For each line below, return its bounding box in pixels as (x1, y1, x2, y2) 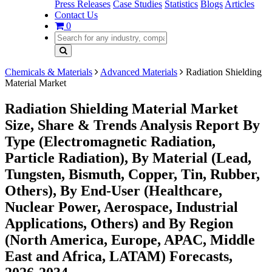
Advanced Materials (100, 67, 177, 77)
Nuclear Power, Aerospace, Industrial (5, 199, 238, 215)
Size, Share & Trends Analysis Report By (5, 117, 260, 133)
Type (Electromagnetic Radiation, (5, 133, 216, 149)
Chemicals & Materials (5, 67, 92, 77)
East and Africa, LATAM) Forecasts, (5, 248, 233, 264)
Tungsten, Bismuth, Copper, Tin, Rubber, (5, 166, 260, 182)
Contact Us (55, 10, 98, 20)
